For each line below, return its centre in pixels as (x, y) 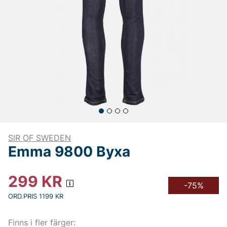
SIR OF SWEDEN (40, 138)
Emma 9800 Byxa (69, 152)
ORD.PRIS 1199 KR (36, 196)
